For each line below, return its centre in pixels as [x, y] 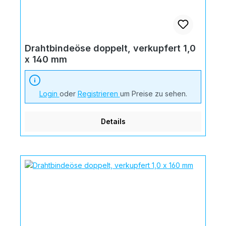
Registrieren [99, 93]
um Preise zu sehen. [153, 93]
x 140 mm [46, 59]
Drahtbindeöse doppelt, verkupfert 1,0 [110, 48]
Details [113, 121]
